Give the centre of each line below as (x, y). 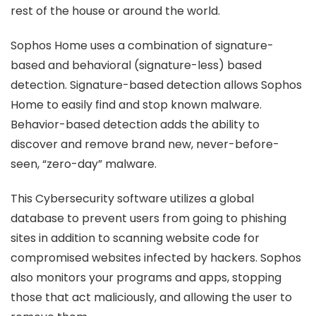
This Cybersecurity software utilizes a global (132, 199)
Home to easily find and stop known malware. (136, 105)
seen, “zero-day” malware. (84, 164)
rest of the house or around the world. (115, 11)
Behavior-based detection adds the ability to (135, 125)
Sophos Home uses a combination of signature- (142, 46)
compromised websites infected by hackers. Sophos (156, 258)
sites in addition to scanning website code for (135, 238)
